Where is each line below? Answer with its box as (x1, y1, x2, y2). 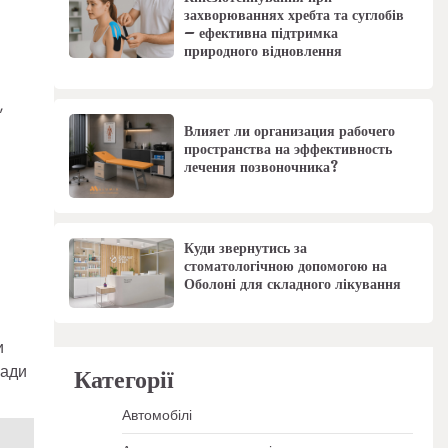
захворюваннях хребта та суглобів (183, 4, 404, 27)
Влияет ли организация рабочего (183, 120, 395, 143)
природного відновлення (183, 40, 342, 63)
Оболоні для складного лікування (183, 272, 401, 295)
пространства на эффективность (183, 138, 392, 161)
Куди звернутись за (183, 236, 307, 259)
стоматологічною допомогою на (183, 254, 387, 277)
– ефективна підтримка (183, 22, 338, 45)
